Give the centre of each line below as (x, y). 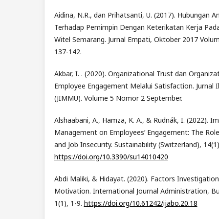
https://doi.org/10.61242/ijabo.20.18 (141, 203)
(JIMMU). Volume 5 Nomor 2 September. (118, 98)
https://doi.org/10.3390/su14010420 (111, 157)
